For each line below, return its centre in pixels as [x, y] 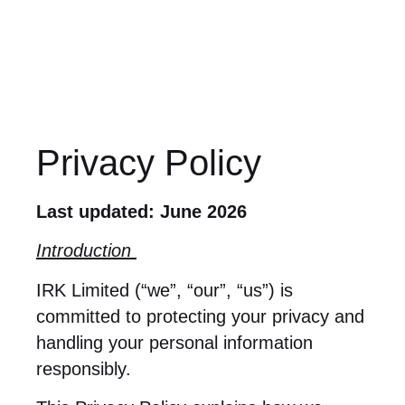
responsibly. [84, 368]
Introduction [84, 251]
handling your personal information [174, 342]
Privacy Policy [149, 163]
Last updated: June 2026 [141, 212]
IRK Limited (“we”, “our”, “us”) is [165, 290]
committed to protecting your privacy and [200, 316]
